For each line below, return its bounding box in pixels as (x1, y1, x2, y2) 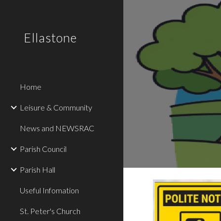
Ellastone (24, 30, 77, 45)
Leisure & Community (20, 103, 92, 112)
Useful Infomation (20, 185, 79, 195)
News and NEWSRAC (20, 123, 94, 133)
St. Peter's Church (20, 206, 80, 216)
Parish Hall (20, 165, 55, 174)
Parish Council (20, 144, 67, 153)
